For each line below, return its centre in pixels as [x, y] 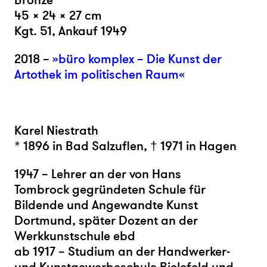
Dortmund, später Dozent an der [106, 221]
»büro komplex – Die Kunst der [137, 60]
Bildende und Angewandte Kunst [106, 206]
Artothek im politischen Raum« [100, 75]
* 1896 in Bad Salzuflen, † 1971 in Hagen [125, 147]
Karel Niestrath [56, 131]
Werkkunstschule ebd [75, 237]
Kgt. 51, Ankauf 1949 [71, 32]
